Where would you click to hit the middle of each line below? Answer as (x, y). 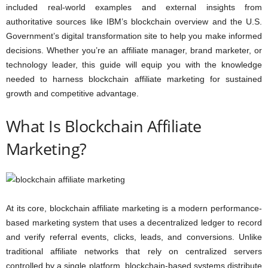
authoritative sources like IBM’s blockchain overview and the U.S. (134, 22)
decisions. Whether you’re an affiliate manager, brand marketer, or (134, 50)
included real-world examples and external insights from (134, 7)
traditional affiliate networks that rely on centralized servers (134, 251)
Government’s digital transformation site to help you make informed (134, 36)
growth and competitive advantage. (72, 93)
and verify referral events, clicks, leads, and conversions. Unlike (134, 237)
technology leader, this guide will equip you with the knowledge (134, 65)
